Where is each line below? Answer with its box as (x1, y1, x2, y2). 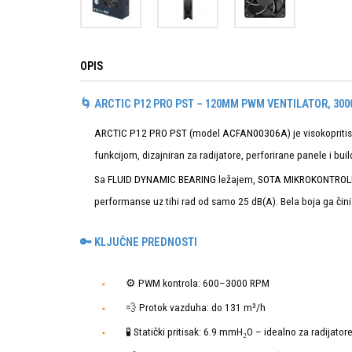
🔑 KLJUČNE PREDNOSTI (80, 235, 197, 250)
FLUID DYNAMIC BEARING (108, 173, 216, 186)
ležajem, (216, 173, 258, 186)
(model (189, 126, 222, 140)
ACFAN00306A (222, 126, 288, 140)
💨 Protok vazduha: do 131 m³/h (126, 301, 266, 314)
